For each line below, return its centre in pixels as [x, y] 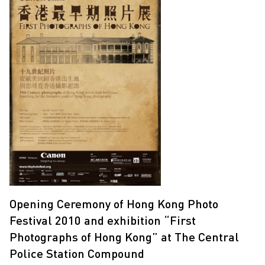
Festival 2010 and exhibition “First [103, 220]
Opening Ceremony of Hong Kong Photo [114, 203]
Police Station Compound [77, 253]
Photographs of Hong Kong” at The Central [124, 236]
